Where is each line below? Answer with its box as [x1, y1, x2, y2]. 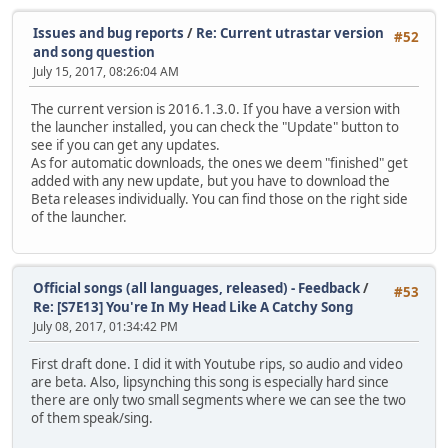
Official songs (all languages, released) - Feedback [33, 278, 360, 297]
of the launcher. [31, 208, 127, 227]
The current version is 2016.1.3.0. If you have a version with [31, 100, 400, 119]
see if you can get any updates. [31, 136, 220, 155]
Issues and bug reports [33, 23, 184, 42]
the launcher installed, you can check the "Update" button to [31, 118, 399, 137]
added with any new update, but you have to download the [31, 172, 390, 191]
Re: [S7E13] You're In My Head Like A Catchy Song [33, 297, 353, 316]
